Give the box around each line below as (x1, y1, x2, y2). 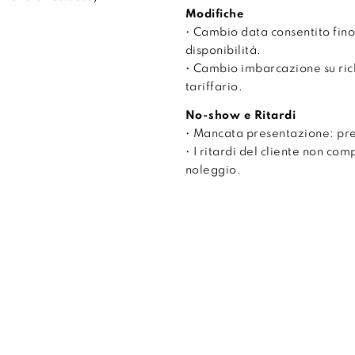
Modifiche (185, 8, 244, 20)
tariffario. (185, 81, 243, 93)
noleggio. (185, 164, 242, 176)
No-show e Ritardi (185, 109, 296, 121)
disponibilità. (185, 44, 261, 56)
